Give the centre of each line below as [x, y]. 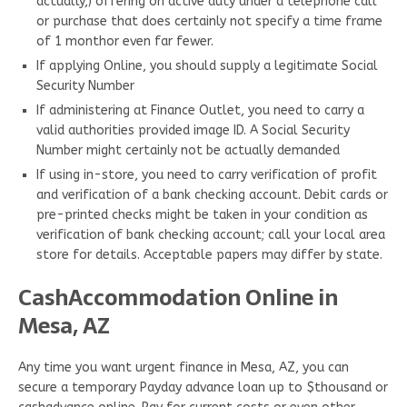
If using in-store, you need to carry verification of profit [207, 174]
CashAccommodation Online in [178, 297]
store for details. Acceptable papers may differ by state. [209, 254]
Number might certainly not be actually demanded [188, 150]
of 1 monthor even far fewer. [125, 41]
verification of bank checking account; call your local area [211, 234]
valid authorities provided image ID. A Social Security [193, 130]
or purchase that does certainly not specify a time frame [209, 21]
